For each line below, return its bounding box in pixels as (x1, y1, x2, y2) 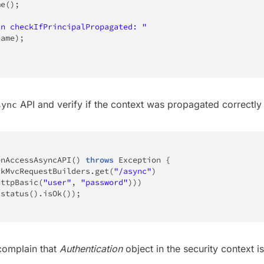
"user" (43, 177, 71, 187)
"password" (81, 177, 128, 187)
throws (85, 154, 114, 165)
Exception (118, 154, 161, 165)
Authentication (60, 242, 123, 255)
